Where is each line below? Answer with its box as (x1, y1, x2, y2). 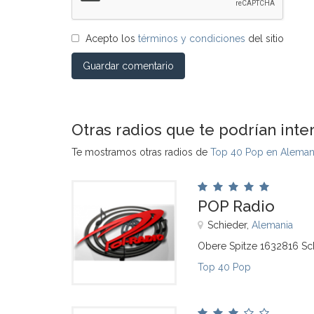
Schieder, (207, 219, 252, 231)
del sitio (245, 33, 284, 44)
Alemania (252, 219, 293, 231)
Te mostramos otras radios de (71, 146, 210, 158)
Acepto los (86, 33, 138, 44)
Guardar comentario (83, 60, 174, 71)
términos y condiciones (138, 33, 245, 44)
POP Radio (198, 197, 275, 215)
